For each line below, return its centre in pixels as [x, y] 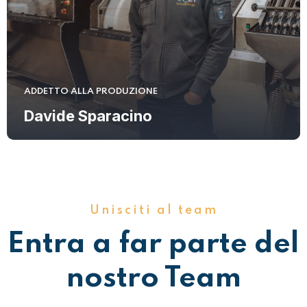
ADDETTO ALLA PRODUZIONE [91, 91]
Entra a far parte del [153, 244]
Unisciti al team [153, 210]
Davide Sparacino [88, 116]
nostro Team [153, 279]
